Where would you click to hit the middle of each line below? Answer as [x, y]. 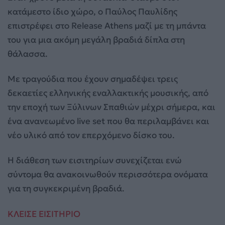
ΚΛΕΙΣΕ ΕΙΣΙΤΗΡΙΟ [44, 214]
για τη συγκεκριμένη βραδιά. [66, 189]
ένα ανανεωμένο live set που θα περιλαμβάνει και [108, 121]
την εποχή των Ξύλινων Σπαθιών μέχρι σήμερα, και [111, 107]
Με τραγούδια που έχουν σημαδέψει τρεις [93, 79]
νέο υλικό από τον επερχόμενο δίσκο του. [91, 135]
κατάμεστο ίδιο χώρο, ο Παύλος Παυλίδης [92, 12]
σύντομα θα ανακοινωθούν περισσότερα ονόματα [108, 175]
